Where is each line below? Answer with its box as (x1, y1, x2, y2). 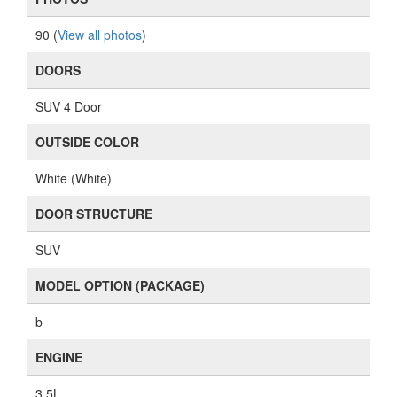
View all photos (58, 26, 142, 43)
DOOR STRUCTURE (35, 205, 152, 222)
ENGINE (35, 348, 82, 366)
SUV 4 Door (35, 97, 102, 115)
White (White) (35, 169, 112, 187)
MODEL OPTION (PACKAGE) (35, 276, 205, 294)
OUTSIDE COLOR (35, 133, 139, 151)
